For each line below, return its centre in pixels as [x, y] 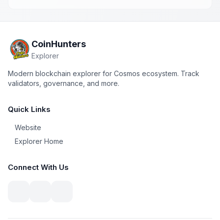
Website [28, 127]
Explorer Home [39, 141]
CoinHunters [59, 44]
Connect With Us [38, 167]
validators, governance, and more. [64, 83]
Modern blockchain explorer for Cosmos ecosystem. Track [104, 73]
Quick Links [29, 109]
